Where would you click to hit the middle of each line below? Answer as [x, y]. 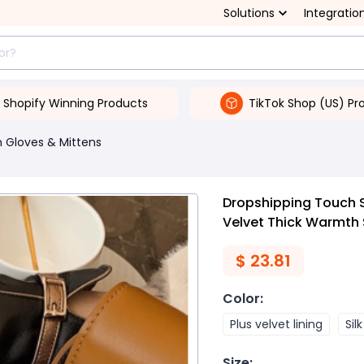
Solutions [249, 13]
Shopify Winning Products [75, 103]
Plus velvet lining [276, 324]
